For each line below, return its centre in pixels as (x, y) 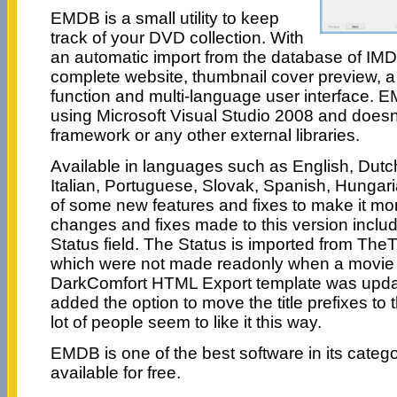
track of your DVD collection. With (177, 38)
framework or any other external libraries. (205, 136)
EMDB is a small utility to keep (164, 19)
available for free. (115, 373)
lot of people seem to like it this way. (186, 323)
